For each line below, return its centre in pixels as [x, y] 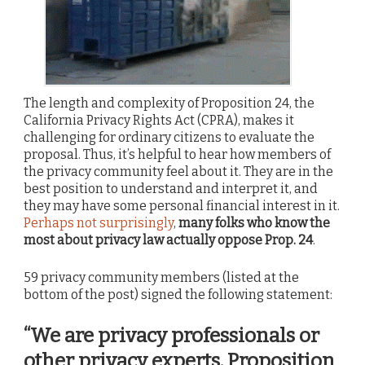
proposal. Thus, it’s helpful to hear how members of [177, 154]
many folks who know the [254, 222]
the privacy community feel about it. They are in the [178, 171]
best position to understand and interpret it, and [171, 188]
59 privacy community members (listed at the [161, 277]
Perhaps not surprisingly [99, 222]
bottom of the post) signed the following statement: [178, 294]
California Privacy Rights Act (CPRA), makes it [159, 120]
